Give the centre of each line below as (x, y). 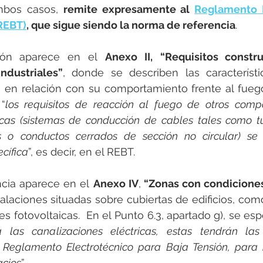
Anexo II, (129, 57)
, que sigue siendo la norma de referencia (131, 25)
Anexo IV (116, 184)
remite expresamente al (129, 9)
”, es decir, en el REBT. (83, 152)
